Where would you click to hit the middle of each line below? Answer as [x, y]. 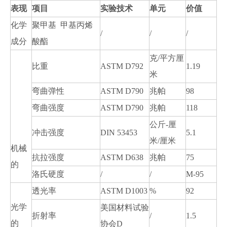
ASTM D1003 [124, 191]
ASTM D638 [122, 157]
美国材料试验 [125, 207]
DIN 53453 [119, 133]
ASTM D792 [122, 66]
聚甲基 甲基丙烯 [62, 25]
